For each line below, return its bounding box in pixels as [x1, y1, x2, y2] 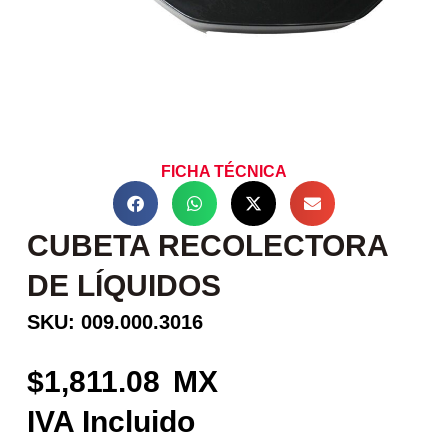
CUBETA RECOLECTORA [26, 229, 388, 263]
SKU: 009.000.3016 [26, 311, 203, 334]
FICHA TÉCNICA [161, 163, 287, 181]
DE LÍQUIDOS [26, 269, 221, 303]
